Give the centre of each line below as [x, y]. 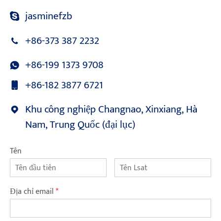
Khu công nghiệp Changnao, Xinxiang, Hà [111, 110]
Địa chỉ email [33, 192]
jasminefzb [49, 16]
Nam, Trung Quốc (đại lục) [80, 125]
